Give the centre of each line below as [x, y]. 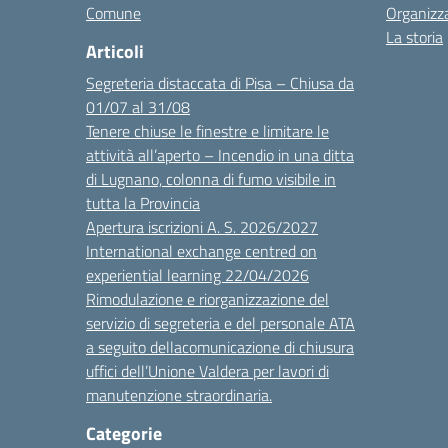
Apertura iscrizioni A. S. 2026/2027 [202, 227]
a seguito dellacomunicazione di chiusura [220, 347]
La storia [414, 37]
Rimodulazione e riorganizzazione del [207, 299]
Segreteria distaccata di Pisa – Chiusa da [220, 83]
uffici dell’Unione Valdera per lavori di [207, 371]
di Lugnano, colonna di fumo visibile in [211, 179]
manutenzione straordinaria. [179, 395]
